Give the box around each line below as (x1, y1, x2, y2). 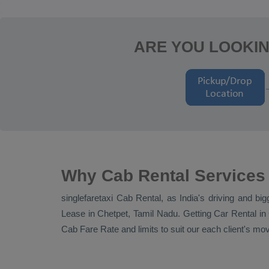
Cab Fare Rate (61, 224, 119, 234)
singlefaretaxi (61, 193, 116, 203)
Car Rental (214, 208, 257, 219)
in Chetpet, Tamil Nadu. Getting (85, 208, 214, 219)
